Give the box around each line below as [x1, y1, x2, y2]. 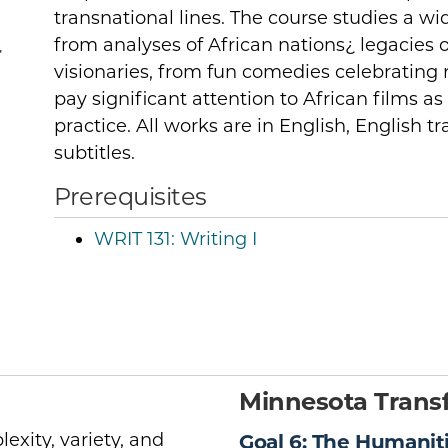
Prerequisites [54, 181, 207, 211]
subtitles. [54, 141, 135, 164]
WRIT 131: [94, 227, 175, 250]
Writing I [175, 227, 257, 250]
